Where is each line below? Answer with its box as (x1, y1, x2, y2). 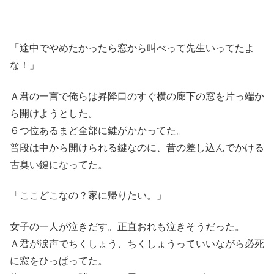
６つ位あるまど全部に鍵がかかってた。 (10, 125, 186, 136)
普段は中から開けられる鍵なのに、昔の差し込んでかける (10, 142, 264, 153)
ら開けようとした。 (10, 108, 98, 119)
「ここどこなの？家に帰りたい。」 (10, 190, 166, 201)
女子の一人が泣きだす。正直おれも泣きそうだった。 (10, 221, 245, 232)
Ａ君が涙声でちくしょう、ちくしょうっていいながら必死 (10, 238, 264, 249)
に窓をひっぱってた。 (10, 255, 108, 266)
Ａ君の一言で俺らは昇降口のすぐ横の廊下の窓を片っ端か (10, 91, 264, 102)
